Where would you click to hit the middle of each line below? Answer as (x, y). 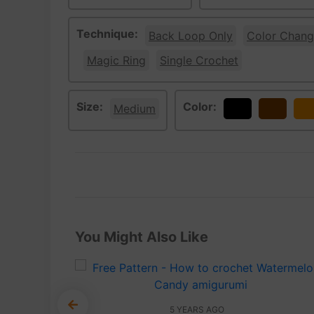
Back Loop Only (191, 36)
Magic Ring (116, 61)
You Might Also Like (142, 237)
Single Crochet (199, 61)
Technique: (107, 34)
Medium (135, 109)
